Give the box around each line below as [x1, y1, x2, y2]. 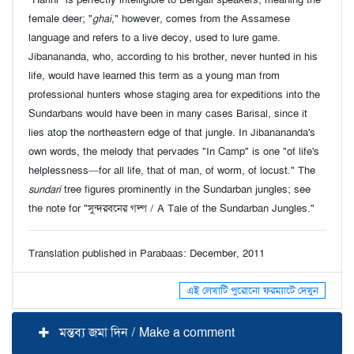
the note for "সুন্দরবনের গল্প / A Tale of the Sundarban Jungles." [28, 201, 314, 215]
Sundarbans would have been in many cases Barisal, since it [28, 107, 307, 120]
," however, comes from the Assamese [111, 12, 290, 25]
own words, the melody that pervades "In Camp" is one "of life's [28, 145, 319, 158]
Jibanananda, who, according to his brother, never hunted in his [28, 50, 318, 63]
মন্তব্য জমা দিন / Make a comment [59, 324, 235, 341]
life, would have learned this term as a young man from [28, 69, 280, 82]
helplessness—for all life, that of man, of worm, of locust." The [28, 164, 315, 177]
